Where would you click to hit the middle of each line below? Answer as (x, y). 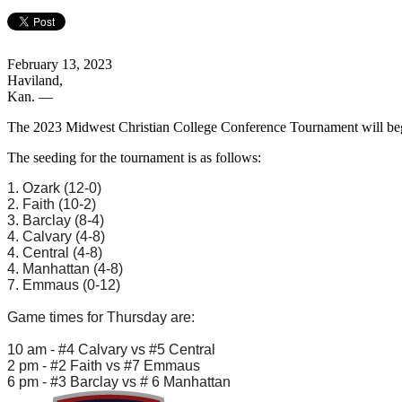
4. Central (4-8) (55, 252)
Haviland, (37, 80)
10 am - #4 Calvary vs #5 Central (111, 349)
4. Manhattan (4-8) (65, 268)
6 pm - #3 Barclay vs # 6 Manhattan (119, 381)
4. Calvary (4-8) (56, 236)
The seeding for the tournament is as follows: (136, 157)
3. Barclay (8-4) (56, 220)
